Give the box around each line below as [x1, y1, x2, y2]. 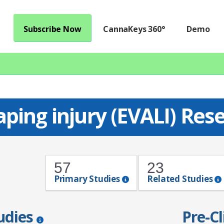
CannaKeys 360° [103, 23, 165, 34]
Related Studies [147, 173, 215, 184]
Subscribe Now [23, 23, 81, 34]
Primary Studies [53, 173, 122, 184]
